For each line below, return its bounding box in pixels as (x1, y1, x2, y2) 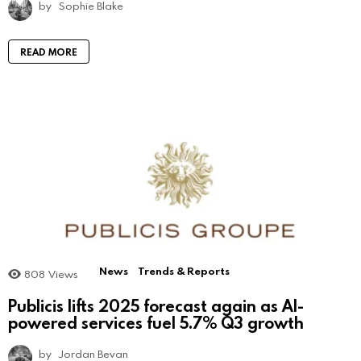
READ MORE (20, 44, 77, 58)
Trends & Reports (138, 263, 230, 278)
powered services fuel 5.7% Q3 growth (8, 312, 304, 334)
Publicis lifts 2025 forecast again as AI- (8, 295, 304, 317)
